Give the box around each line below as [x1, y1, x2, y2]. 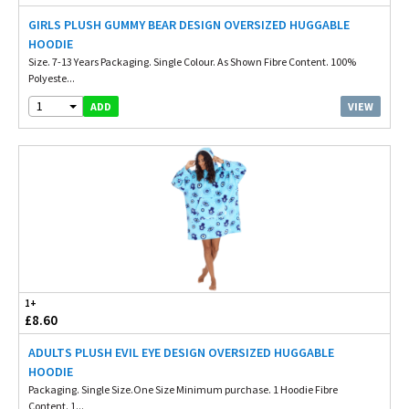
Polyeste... [28, 71, 75, 85]
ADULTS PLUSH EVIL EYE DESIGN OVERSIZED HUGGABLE [28, 344, 334, 361]
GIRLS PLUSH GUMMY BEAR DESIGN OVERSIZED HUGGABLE [28, 16, 350, 33]
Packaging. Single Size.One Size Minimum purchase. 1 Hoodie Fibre [28, 383, 338, 396]
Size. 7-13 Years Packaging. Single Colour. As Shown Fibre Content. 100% [28, 55, 356, 68]
